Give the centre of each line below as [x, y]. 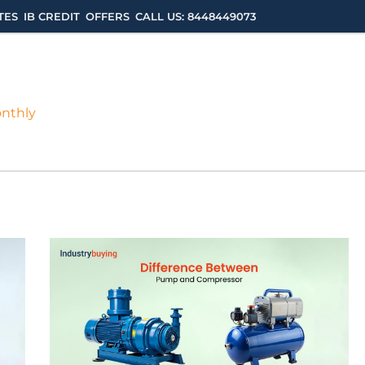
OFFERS [108, 16]
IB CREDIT [52, 16]
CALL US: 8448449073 [196, 16]
